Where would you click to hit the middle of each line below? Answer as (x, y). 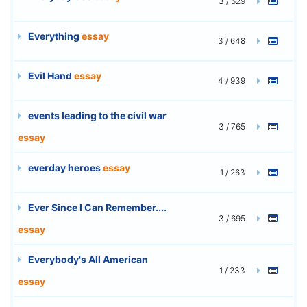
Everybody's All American (87, 259)
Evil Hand (50, 75)
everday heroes (64, 167)
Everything (54, 36)
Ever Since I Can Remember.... (96, 207)
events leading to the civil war (96, 115)
